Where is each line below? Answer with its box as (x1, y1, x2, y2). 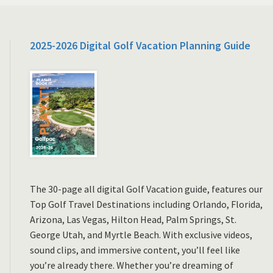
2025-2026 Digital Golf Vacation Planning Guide (30, 38, 250, 53)
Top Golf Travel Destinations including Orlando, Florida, (30, 197, 263, 210)
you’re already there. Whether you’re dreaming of (30, 258, 233, 271)
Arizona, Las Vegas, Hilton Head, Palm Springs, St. (30, 213, 236, 225)
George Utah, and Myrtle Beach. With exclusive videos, (30, 228, 252, 241)
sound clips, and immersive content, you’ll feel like (30, 243, 240, 256)
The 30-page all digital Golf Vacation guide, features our (30, 182, 263, 195)
